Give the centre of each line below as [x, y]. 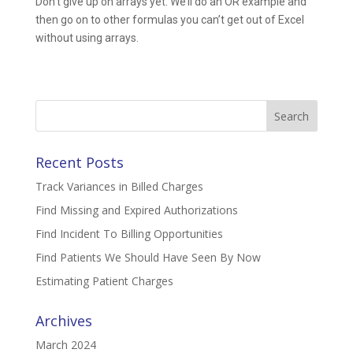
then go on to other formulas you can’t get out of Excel [169, 20]
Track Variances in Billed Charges [119, 187]
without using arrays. [87, 38]
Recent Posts [79, 163]
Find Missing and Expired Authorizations [136, 210]
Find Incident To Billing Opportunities [129, 234]
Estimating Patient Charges [104, 281]
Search [53, 106]
